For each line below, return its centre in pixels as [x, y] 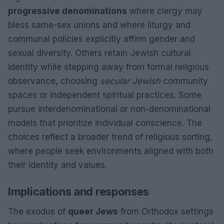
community [184, 81]
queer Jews [93, 211]
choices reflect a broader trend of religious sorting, [110, 137]
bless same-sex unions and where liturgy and [99, 25]
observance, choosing [54, 81]
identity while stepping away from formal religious [108, 67]
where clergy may [165, 11]
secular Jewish [130, 81]
